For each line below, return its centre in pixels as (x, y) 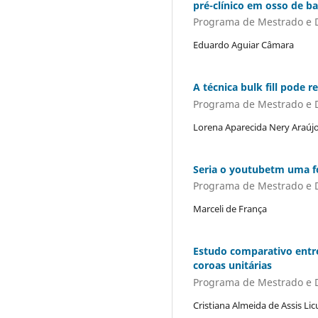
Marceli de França (230, 209)
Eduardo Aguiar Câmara (243, 45)
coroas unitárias (232, 265)
